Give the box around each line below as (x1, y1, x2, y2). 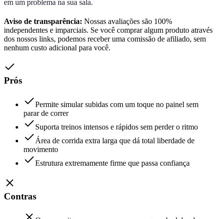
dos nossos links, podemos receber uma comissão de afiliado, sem (4, 34, 206, 43)
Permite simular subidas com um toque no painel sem (35, 100, 198, 109)
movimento (23, 145, 58, 154)
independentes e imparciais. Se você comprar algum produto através (4, 25, 213, 34)
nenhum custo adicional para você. (4, 43, 110, 52)
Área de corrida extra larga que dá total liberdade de (35, 136, 195, 145)
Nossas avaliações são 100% (82, 17, 172, 25)
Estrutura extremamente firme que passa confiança (35, 159, 190, 168)
